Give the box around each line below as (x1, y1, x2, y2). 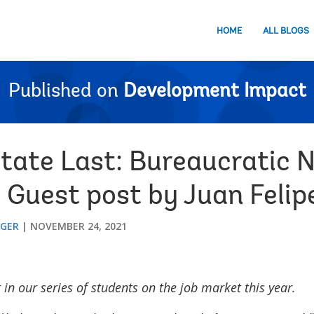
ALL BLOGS (263, 26, 309, 36)
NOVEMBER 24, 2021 (30, 219, 127, 233)
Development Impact (123, 82, 306, 102)
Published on (8, 82, 118, 102)
